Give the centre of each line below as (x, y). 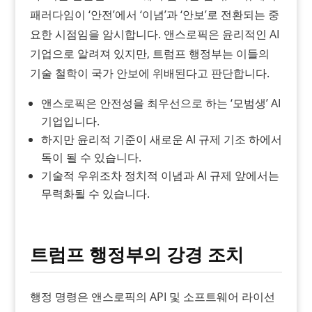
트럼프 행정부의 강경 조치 (136, 255)
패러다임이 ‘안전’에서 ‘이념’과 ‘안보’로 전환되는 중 (154, 14)
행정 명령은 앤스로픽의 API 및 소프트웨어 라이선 (152, 296)
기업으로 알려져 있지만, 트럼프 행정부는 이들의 (149, 53)
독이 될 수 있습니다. (91, 157)
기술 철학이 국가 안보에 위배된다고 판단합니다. (149, 73)
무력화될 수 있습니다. (95, 193)
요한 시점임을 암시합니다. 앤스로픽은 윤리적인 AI (154, 34)
